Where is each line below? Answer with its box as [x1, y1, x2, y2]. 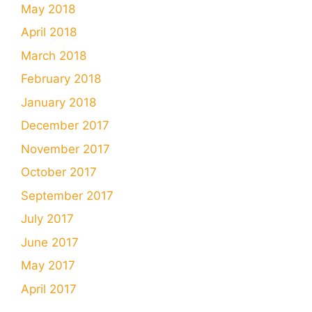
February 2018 [21, 72, 101, 86]
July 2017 [21, 212, 74, 226]
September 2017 [21, 188, 114, 203]
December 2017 [21, 118, 109, 133]
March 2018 [21, 48, 86, 63]
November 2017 [21, 141, 110, 156]
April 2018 [21, 25, 77, 40]
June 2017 [21, 235, 79, 249]
